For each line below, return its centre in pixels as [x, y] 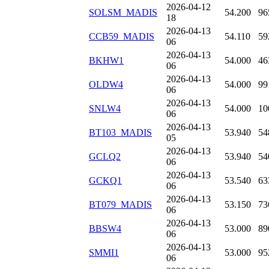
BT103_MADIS [120, 133]
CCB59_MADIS [122, 37]
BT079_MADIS [120, 205]
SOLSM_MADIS [123, 13]
